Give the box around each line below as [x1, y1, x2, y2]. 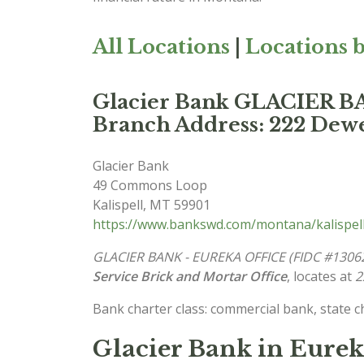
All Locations [93, 35, 230, 58]
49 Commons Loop [93, 176, 207, 194]
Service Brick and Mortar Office [93, 267, 287, 285]
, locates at [287, 267, 355, 285]
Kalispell [93, 196, 143, 214]
